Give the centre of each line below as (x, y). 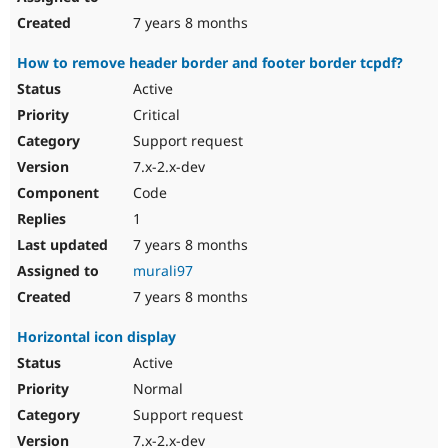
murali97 (163, 271)
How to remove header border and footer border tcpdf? (210, 63)
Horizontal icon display (96, 337)
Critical (154, 115)
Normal (156, 389)
